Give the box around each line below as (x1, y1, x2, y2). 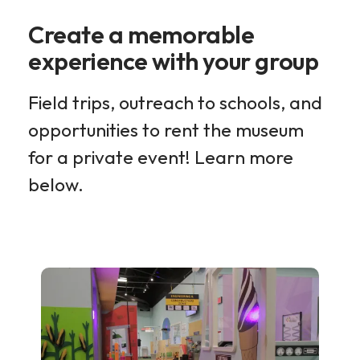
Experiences (27, 279, 117, 300)
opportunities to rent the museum (28, 117, 304, 141)
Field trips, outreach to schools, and (28, 90, 322, 114)
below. (28, 172, 84, 196)
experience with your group (28, 45, 323, 76)
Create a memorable (28, 18, 255, 50)
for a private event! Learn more (28, 145, 293, 169)
